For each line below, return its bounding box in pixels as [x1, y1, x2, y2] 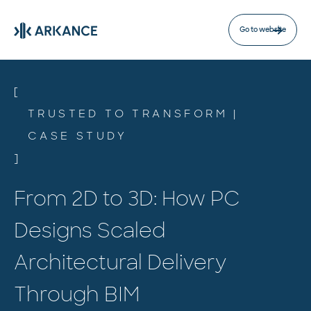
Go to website [239, 25, 286, 34]
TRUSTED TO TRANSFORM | [28, 107, 239, 121]
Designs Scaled [14, 218, 166, 244]
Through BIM [14, 282, 140, 308]
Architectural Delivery [14, 250, 226, 276]
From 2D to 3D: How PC [14, 186, 240, 212]
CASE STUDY [28, 129, 127, 143]
